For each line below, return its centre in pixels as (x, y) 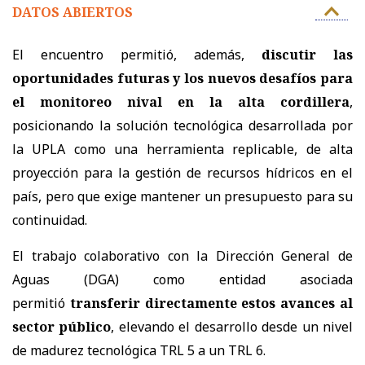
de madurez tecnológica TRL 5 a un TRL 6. (139, 350)
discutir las (307, 54)
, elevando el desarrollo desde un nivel (232, 326)
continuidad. (50, 220)
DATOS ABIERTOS (73, 12)
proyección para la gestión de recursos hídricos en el (182, 172)
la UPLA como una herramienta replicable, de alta (182, 149)
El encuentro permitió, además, (128, 54)
